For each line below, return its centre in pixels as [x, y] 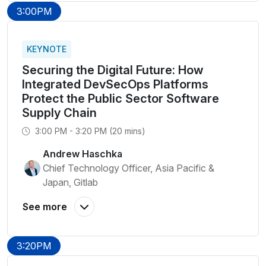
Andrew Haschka [83, 154]
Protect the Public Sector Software [121, 99]
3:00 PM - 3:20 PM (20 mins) [89, 131]
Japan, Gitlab [70, 182]
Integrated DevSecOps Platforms [115, 84]
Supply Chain [59, 113]
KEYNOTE [47, 49]
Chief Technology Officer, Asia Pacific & [129, 168]
